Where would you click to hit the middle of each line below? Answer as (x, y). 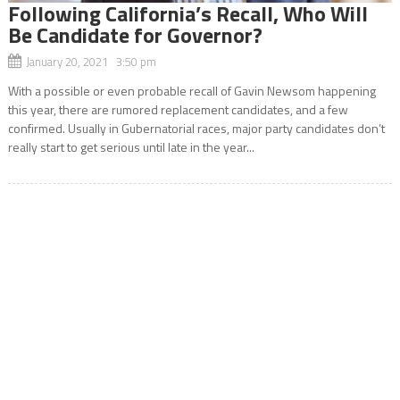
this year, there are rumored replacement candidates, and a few (178, 109)
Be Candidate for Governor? (135, 34)
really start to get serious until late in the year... (131, 146)
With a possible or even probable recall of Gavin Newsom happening (192, 90)
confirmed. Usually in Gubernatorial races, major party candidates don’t (196, 128)
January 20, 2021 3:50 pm (91, 61)
